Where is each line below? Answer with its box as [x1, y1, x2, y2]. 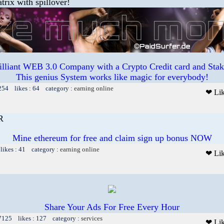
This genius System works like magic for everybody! [15, 71, 208, 82]
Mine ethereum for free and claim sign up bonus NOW [12, 132, 212, 143]
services [81, 214, 102, 222]
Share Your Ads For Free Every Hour [44, 201, 179, 212]
